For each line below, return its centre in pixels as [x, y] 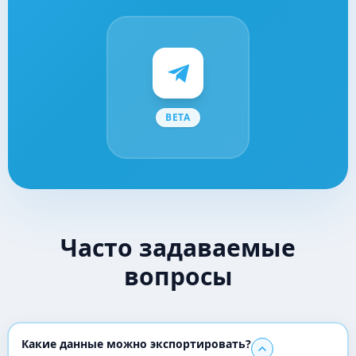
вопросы [178, 276]
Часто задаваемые [178, 248]
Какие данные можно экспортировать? [136, 344]
